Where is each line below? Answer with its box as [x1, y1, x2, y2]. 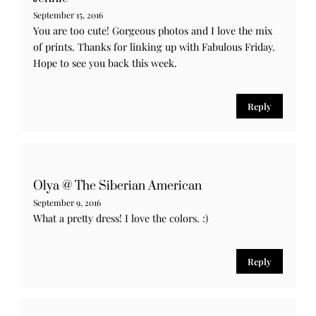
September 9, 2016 [33, 196, 102, 208]
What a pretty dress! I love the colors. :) [33, 210, 209, 225]
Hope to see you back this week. [33, 55, 178, 70]
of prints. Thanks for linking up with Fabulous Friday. [33, 39, 276, 54]
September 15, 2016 [33, 8, 104, 20]
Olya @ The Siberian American [33, 178, 202, 194]
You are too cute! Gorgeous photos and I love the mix [33, 23, 273, 37]
